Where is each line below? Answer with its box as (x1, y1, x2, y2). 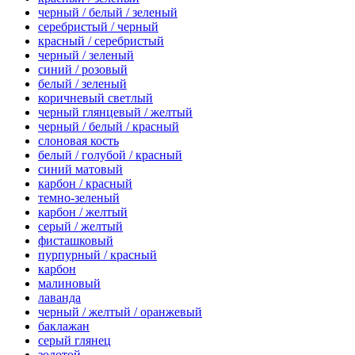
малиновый (38, 276, 101, 290)
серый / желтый (38, 219, 123, 233)
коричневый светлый (38, 90, 153, 105)
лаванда (38, 290, 81, 304)
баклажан (38, 319, 90, 333)
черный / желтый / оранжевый (38, 304, 202, 319)
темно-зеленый (38, 190, 120, 204)
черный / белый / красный (38, 119, 179, 133)
